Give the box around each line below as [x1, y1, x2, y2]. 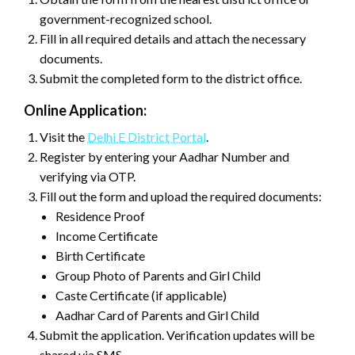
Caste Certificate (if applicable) [55, 287, 227, 303]
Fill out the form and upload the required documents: [40, 188, 322, 204]
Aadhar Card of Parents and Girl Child [55, 307, 259, 323]
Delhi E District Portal [87, 128, 206, 144]
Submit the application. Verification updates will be [40, 326, 315, 342]
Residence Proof [55, 208, 145, 223]
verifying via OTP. [40, 168, 136, 184]
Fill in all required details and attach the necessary [40, 30, 306, 46]
